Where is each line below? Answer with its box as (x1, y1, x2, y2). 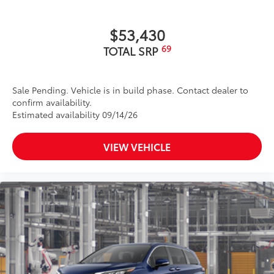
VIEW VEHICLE (103, 139, 171, 154)
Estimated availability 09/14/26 (12, 108, 138, 121)
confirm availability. (12, 96, 92, 109)
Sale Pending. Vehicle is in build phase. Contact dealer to (12, 84, 248, 97)
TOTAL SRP (103, 43, 161, 59)
